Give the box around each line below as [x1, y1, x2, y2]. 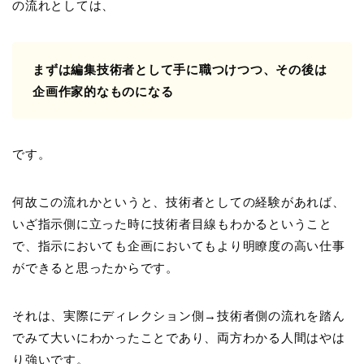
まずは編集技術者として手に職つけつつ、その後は [32, 62, 327, 76]
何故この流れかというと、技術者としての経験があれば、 [12, 194, 345, 209]
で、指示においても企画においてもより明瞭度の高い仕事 [12, 238, 345, 253]
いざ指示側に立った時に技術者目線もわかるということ [12, 216, 332, 231]
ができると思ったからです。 [12, 260, 179, 275]
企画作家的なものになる [32, 84, 174, 98]
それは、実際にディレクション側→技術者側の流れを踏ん [12, 308, 345, 323]
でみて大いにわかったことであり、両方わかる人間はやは [12, 330, 345, 344]
